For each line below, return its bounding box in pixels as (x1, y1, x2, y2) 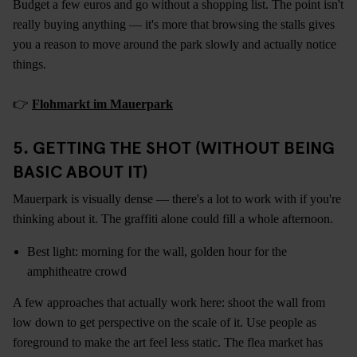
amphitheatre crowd (27, 265, 127, 279)
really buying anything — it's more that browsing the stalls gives (13, 18, 335, 32)
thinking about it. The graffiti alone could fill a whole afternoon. (13, 212, 333, 226)
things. (13, 57, 46, 72)
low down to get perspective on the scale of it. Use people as (13, 316, 316, 330)
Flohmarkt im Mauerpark (32, 97, 173, 112)
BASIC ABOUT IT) (13, 159, 148, 183)
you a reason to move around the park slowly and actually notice (13, 37, 336, 52)
